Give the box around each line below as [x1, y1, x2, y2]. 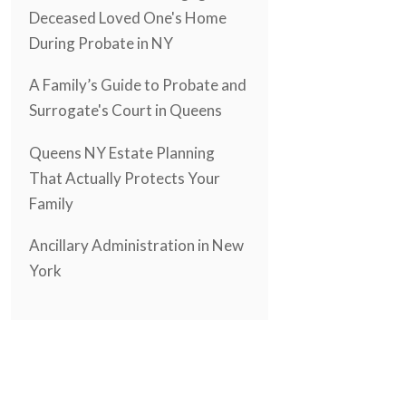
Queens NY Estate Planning [29, 142, 215, 162]
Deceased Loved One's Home [29, 7, 227, 27]
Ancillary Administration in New [29, 236, 244, 256]
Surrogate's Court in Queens [29, 101, 222, 121]
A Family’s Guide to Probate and [29, 75, 246, 95]
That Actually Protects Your [29, 168, 220, 188]
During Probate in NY [29, 33, 173, 53]
